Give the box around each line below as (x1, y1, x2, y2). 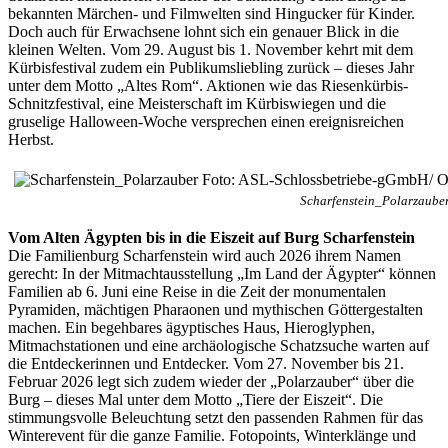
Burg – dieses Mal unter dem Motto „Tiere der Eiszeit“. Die (8, 390, 383, 408)
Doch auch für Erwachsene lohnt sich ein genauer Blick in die (8, 22, 399, 40)
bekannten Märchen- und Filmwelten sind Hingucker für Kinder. (8, 4, 415, 22)
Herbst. (8, 130, 54, 148)
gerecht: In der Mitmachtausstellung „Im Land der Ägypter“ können (8, 264, 436, 282)
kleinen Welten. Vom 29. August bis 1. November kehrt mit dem (8, 40, 413, 58)
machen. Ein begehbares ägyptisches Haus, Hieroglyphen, (8, 318, 375, 336)
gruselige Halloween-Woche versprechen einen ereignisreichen (8, 112, 404, 130)
